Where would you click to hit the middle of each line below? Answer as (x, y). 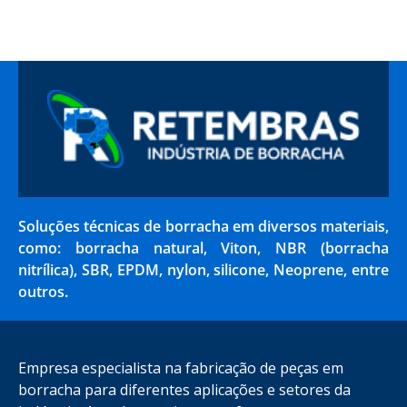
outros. (43, 292)
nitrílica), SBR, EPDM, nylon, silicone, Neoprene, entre (203, 270)
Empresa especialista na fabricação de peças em (181, 368)
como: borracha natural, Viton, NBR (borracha (203, 248)
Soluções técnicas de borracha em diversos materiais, (203, 226)
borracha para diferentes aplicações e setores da (184, 390)
